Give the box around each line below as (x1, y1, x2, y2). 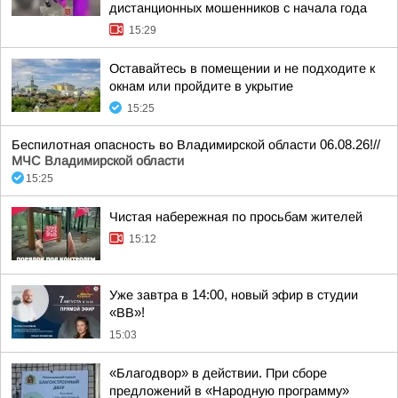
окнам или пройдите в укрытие (109, 79, 293, 93)
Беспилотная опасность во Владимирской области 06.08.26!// (12, 138, 380, 152)
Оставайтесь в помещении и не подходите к (109, 61, 375, 76)
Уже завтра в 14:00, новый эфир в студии (109, 288, 358, 302)
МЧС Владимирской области (12, 154, 184, 168)
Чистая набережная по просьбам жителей (109, 210, 362, 224)
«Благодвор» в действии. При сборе (109, 366, 327, 380)
